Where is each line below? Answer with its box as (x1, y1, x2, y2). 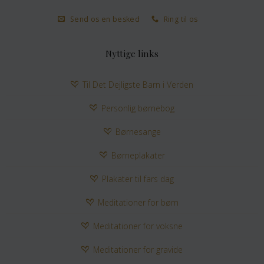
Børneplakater (111, 150, 165, 161)
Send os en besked (70, 14, 140, 24)
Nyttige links (105, 48, 159, 60)
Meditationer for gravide (93, 244, 183, 256)
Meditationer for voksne (93, 220, 183, 232)
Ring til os (163, 14, 198, 24)
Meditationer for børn (97, 197, 179, 209)
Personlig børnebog (101, 103, 174, 114)
